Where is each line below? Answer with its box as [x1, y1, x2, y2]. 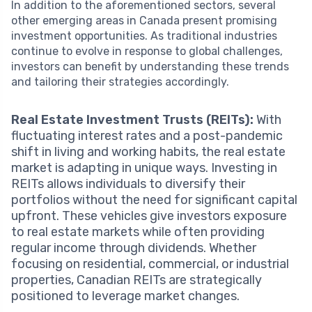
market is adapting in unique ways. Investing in [11, 159, 277, 175]
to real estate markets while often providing [11, 224, 265, 240]
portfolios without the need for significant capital [11, 192, 297, 208]
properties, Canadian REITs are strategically [11, 272, 262, 288]
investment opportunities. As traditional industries [11, 29, 277, 42]
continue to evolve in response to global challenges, [11, 44, 283, 58]
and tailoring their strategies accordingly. [11, 75, 229, 88]
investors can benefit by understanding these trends [11, 59, 289, 73]
